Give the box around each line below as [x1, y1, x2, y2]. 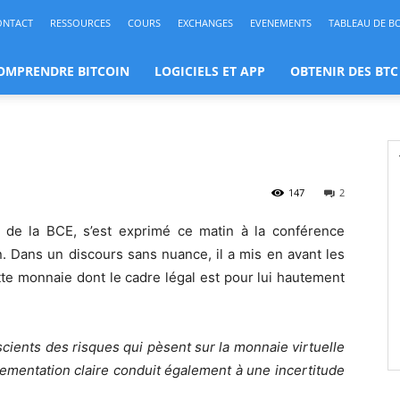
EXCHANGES [178, 16, 233, 29]
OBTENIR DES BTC [290, 62, 398, 79]
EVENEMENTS [250, 16, 312, 29]
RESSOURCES [50, 16, 111, 29]
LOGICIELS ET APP [154, 62, 265, 79]
